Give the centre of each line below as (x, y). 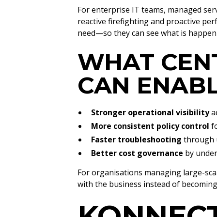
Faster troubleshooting (136, 139)
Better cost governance (137, 153)
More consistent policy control (150, 126)
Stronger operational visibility (150, 112)
